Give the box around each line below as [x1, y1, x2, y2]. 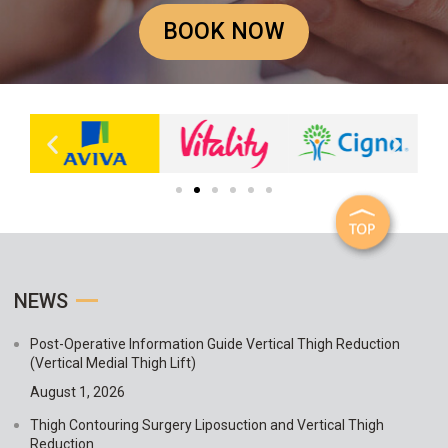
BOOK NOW [163, 18, 285, 45]
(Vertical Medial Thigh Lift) [30, 355, 196, 372]
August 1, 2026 [30, 384, 125, 401]
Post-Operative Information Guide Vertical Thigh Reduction [30, 336, 400, 353]
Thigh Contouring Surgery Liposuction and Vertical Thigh [30, 417, 384, 434]
